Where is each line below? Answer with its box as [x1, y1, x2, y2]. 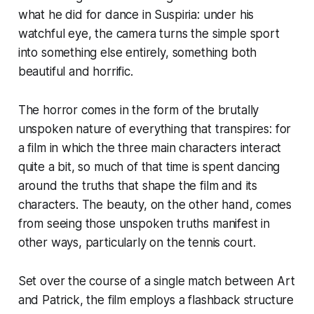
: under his [197, 7, 254, 22]
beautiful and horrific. [18, 64, 133, 78]
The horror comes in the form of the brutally [18, 102, 259, 117]
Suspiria [154, 7, 198, 22]
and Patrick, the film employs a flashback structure [18, 292, 294, 307]
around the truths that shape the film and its [18, 178, 258, 193]
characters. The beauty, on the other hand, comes [18, 197, 292, 212]
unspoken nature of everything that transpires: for [18, 121, 292, 136]
